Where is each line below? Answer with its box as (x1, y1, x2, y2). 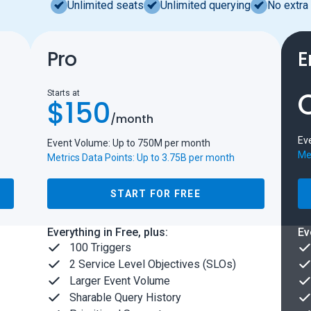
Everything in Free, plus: (47, 226, 168, 239)
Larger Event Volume (69, 274, 170, 288)
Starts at (47, 88, 80, 99)
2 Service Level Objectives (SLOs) (69, 258, 236, 271)
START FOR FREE (110, 188, 201, 200)
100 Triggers (69, 241, 131, 255)
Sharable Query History (69, 291, 181, 305)
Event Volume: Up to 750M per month (47, 137, 210, 149)
